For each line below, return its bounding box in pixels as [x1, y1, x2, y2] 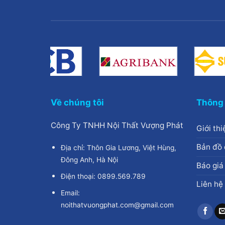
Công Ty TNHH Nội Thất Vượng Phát [50, 120, 183, 130]
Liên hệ [196, 179, 223, 189]
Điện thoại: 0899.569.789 [60, 172, 146, 180]
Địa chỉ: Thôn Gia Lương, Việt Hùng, [60, 143, 176, 152]
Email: [60, 189, 80, 197]
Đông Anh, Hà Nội [60, 155, 118, 164]
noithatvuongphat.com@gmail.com [60, 201, 174, 209]
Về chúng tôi [50, 97, 104, 107]
